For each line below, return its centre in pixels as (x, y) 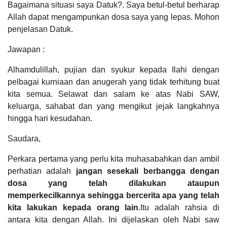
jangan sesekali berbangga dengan (148, 171)
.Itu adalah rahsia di (179, 207)
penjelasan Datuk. (40, 29)
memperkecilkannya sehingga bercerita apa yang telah (113, 195)
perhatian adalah (42, 171)
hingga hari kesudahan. (50, 118)
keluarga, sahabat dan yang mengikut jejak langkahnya (113, 106)
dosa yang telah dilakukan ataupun (113, 183)
